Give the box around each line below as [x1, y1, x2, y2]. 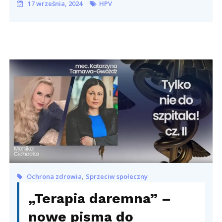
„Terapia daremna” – [28, 190, 171, 207]
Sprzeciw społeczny [86, 171, 148, 181]
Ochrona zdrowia [27, 171, 82, 181]
